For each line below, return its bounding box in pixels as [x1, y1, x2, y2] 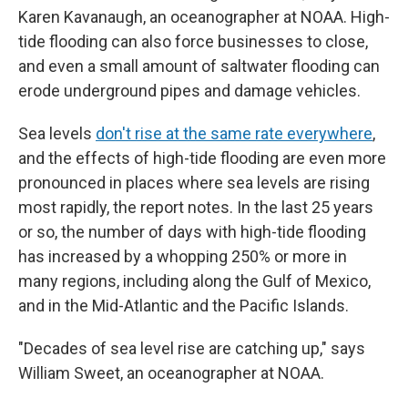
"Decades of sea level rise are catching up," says [18, 339, 365, 358]
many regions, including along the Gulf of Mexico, [18, 271, 371, 291]
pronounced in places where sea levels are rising [18, 173, 370, 192]
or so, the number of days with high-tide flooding [18, 222, 366, 241]
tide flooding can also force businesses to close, [18, 32, 368, 51]
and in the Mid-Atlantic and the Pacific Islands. [18, 296, 349, 315]
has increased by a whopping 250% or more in [18, 247, 347, 266]
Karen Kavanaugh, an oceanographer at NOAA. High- [18, 7, 390, 26]
